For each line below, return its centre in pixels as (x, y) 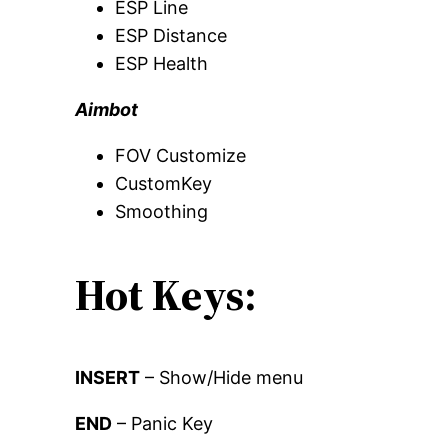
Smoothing (162, 212)
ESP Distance (171, 36)
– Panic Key (163, 424)
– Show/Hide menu (222, 378)
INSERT (108, 378)
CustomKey (164, 184)
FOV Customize (181, 156)
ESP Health (162, 64)
